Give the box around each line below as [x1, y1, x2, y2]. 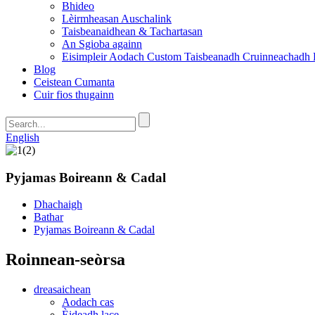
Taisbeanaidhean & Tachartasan [62, 25, 202, 37]
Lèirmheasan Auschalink [62, 13, 172, 25]
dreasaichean [34, 283, 91, 296]
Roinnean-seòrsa [6, 250, 125, 269]
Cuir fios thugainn [34, 89, 114, 101]
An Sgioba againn [62, 38, 142, 50]
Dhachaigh [34, 198, 82, 211]
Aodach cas [62, 296, 114, 309]
